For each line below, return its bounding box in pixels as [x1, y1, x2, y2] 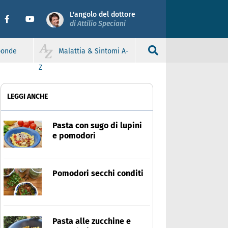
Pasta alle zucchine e [52, 216, 131, 226]
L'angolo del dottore [70, 10, 135, 19]
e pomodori [52, 131, 96, 140]
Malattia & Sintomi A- [59, 47, 129, 55]
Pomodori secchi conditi [52, 168, 144, 178]
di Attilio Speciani [70, 19, 126, 28]
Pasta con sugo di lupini [52, 121, 142, 130]
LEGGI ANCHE [7, 92, 48, 101]
